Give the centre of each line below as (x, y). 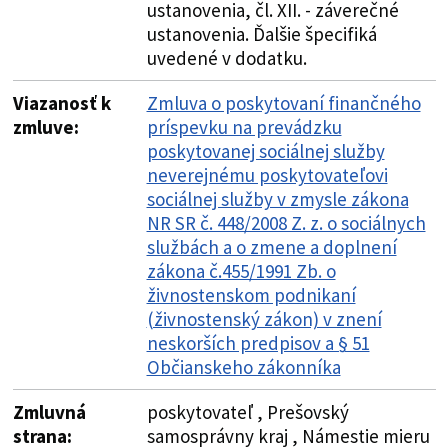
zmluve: (45, 126)
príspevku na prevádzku (244, 126)
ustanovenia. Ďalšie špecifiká (261, 33)
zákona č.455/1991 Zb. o (241, 270)
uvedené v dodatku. (226, 57)
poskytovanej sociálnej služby (265, 150)
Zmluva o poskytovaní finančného (283, 102)
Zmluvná (49, 411)
